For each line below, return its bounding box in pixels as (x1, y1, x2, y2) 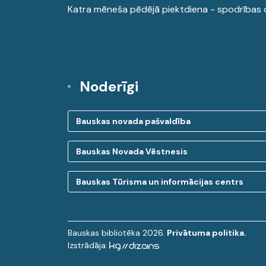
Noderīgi (80, 77, 138, 96)
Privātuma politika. (167, 227, 246, 238)
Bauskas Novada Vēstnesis (76, 146, 188, 157)
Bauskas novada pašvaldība (76, 116, 191, 126)
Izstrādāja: (68, 240, 107, 251)
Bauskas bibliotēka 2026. (68, 227, 167, 238)
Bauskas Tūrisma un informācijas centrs (76, 176, 243, 187)
